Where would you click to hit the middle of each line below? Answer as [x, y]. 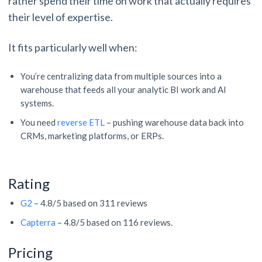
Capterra [38, 223]
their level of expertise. [61, 17]
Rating [30, 184]
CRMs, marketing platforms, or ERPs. [93, 136]
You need [39, 123]
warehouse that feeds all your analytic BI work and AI [123, 90]
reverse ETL [81, 123]
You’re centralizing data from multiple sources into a [121, 76]
